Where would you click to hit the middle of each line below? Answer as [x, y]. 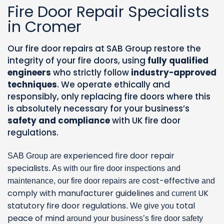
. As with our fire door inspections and [114, 168]
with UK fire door [145, 120]
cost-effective [171, 180]
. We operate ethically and [113, 84]
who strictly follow [91, 72]
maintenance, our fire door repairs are [75, 180]
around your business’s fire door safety [134, 218]
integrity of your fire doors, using [77, 60]
